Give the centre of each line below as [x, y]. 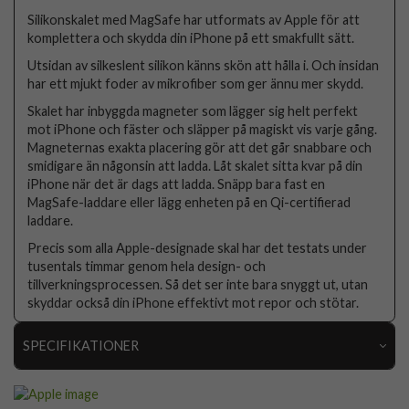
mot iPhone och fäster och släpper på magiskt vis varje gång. [203, 129]
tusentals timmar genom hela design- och [147, 266]
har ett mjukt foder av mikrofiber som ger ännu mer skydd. [196, 83]
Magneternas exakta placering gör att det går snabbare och [200, 147]
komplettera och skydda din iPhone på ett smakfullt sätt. [191, 37]
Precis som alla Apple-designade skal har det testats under [198, 247]
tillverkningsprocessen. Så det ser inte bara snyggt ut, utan [198, 284]
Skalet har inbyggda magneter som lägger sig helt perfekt [193, 110]
